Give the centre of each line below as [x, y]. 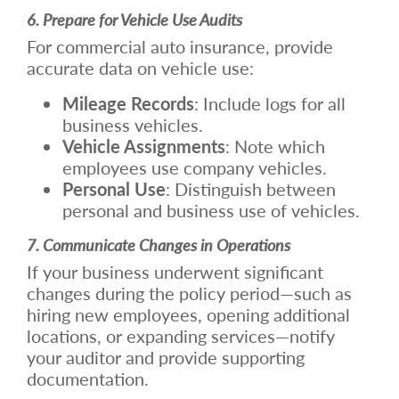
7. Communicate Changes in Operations [159, 244]
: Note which [275, 146]
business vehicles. [133, 124]
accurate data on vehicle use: [140, 67]
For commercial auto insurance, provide [180, 46]
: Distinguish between [251, 188]
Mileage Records [128, 103]
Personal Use [114, 188]
